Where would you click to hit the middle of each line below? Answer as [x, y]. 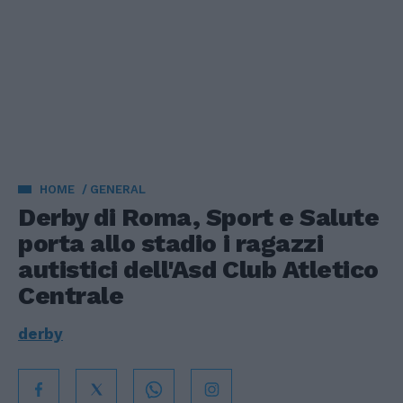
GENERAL [118, 189]
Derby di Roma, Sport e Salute [199, 217]
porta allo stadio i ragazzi [171, 243]
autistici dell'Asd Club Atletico [198, 269]
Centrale [71, 296]
